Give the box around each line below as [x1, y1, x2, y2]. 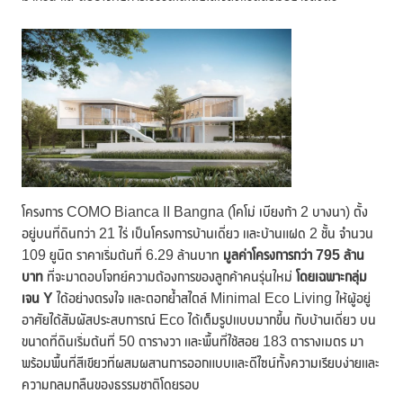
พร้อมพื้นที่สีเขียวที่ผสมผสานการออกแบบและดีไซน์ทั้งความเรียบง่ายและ [22, 354, 380, 371]
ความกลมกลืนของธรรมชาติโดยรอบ [22, 376, 200, 392]
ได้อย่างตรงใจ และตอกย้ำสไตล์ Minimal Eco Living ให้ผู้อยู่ [53, 290, 371, 306]
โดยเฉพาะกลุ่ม [296, 268, 367, 284]
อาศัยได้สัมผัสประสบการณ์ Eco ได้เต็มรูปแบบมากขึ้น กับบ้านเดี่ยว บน [22, 311, 376, 327]
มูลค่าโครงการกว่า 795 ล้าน [223, 246, 364, 263]
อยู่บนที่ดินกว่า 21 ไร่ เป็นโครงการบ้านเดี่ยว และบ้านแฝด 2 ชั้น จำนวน [22, 225, 373, 241]
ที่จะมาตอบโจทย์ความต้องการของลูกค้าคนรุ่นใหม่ [47, 268, 296, 284]
